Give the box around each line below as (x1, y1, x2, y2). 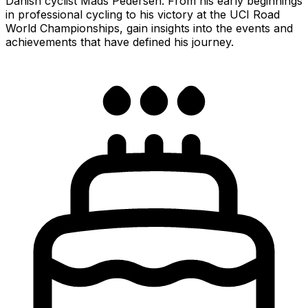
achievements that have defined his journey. (5, 34, 234, 49)
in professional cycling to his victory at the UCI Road (5, 7, 280, 21)
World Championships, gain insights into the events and (5, 21, 293, 35)
